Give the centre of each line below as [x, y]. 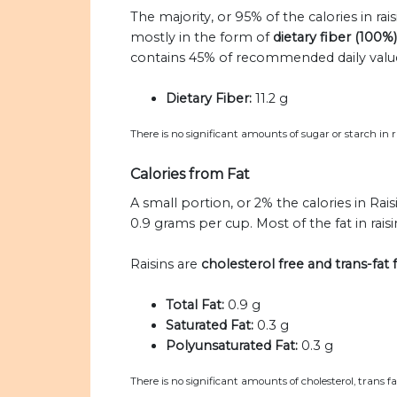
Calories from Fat [190, 175]
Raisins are [166, 265]
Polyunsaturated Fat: [232, 346]
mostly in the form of [202, 38]
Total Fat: [195, 305]
